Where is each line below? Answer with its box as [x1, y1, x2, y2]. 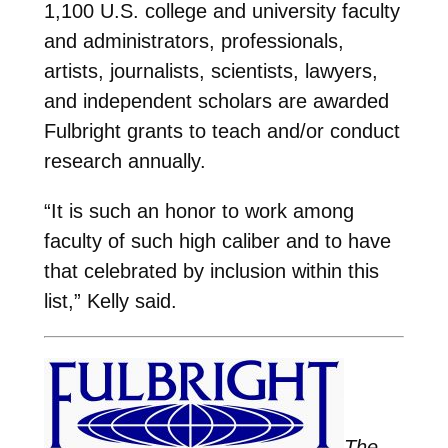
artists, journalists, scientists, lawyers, [43, 59, 378, 82]
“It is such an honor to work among [43, 199, 354, 222]
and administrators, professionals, [43, 29, 344, 52]
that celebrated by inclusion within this [43, 259, 379, 282]
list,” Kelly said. [43, 289, 177, 312]
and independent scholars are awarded [43, 89, 389, 112]
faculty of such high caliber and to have [43, 229, 391, 252]
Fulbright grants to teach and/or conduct [43, 119, 400, 142]
